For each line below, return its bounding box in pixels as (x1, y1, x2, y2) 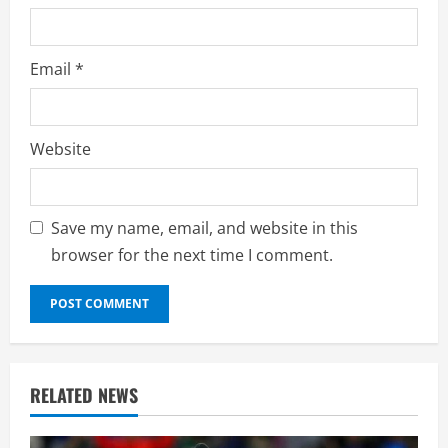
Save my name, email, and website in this (51, 216, 358, 239)
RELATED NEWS (30, 381, 138, 408)
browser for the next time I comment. (51, 243, 333, 266)
